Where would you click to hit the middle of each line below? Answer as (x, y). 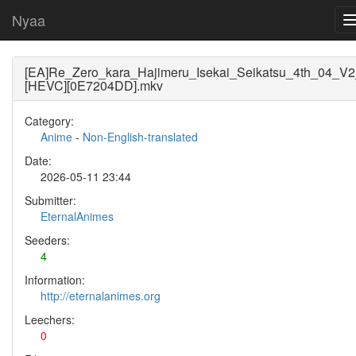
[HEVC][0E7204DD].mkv (94, 85)
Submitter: (50, 200)
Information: (55, 280)
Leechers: (50, 319)
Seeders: (47, 240)
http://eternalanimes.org (101, 296)
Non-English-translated (140, 137)
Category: (49, 121)
